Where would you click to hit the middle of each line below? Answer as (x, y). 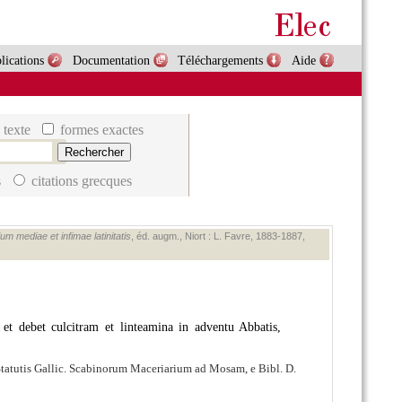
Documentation (111, 60)
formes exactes (100, 130)
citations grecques (80, 180)
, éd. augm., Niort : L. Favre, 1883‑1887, (218, 236)
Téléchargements (221, 60)
